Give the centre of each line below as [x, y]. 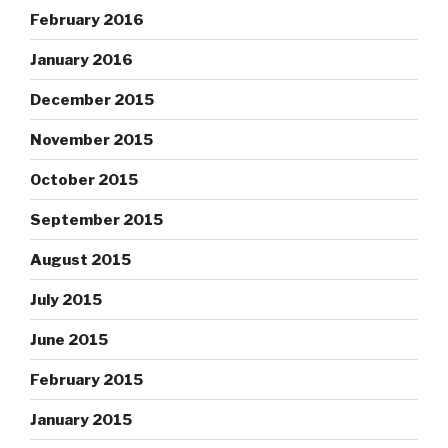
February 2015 [86, 379]
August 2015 [80, 259]
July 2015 [66, 299]
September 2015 [96, 219]
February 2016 [87, 19]
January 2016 [81, 59]
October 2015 [84, 179]
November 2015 [91, 139]
